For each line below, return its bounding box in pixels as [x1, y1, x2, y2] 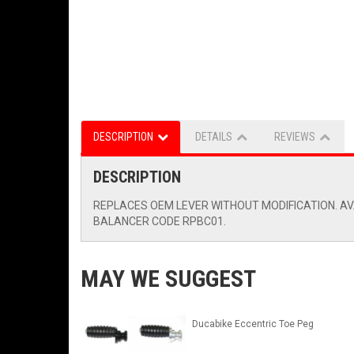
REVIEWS [274, 130, 315, 144]
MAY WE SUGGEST [81, 265, 256, 293]
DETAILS [195, 130, 232, 144]
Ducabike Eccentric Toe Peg [191, 318, 314, 330]
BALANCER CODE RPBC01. [93, 215, 226, 228]
